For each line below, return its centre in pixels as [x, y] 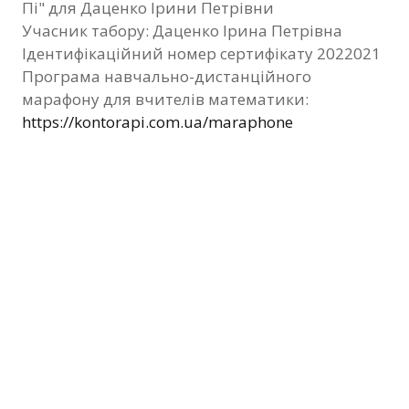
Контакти [200, 101]
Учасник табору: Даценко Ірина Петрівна [184, 30]
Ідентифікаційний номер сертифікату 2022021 [201, 53]
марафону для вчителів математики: [165, 99]
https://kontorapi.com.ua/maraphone [157, 121]
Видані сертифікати [186, 57]
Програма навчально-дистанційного [167, 76]
